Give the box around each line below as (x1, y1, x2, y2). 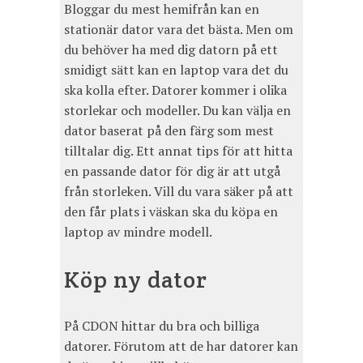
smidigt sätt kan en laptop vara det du (64, 60, 288, 79)
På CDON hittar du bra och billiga (64, 316, 259, 335)
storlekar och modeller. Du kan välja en (64, 100, 291, 119)
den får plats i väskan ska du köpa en (64, 202, 278, 220)
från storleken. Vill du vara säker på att (64, 181, 293, 200)
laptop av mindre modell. (64, 222, 212, 241)
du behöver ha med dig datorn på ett (64, 40, 278, 58)
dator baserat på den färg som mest (64, 121, 274, 139)
